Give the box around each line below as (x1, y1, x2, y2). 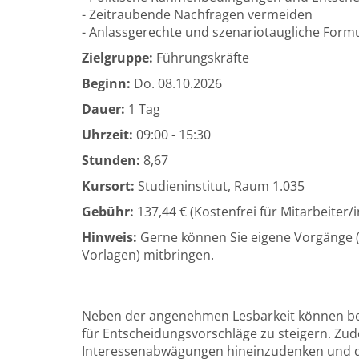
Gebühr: (82, 203, 134, 220)
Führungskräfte (153, 49, 249, 67)
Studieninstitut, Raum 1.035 (135, 177, 311, 195)
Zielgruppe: (82, 49, 153, 67)
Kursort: (82, 177, 135, 195)
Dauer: (82, 100, 125, 118)
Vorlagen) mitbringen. (82, 246, 220, 264)
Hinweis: (82, 228, 137, 246)
